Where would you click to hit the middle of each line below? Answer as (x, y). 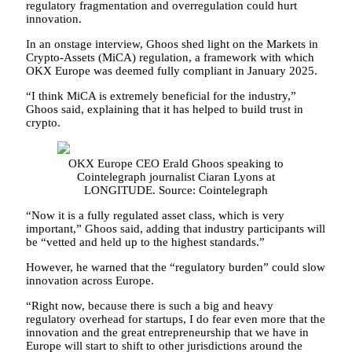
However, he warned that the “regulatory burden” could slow (176, 267)
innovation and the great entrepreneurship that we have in (167, 332)
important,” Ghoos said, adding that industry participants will (176, 228)
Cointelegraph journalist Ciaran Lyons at (176, 176)
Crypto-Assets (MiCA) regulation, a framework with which (170, 57)
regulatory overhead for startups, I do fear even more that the (176, 319)
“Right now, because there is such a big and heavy (150, 305)
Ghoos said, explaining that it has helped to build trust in (165, 109)
